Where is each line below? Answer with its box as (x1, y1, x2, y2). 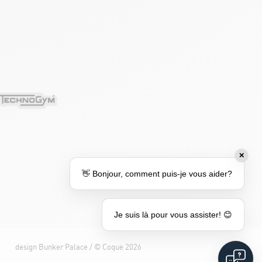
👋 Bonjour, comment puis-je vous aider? (82, 169, 232, 178)
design (15, 243, 39, 251)
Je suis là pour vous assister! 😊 (114, 210, 232, 219)
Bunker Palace (38, 243, 88, 251)
